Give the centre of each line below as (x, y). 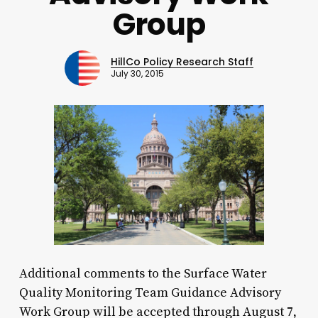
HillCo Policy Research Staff (182, 62)
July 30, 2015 (137, 74)
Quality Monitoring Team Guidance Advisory (150, 292)
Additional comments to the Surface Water (143, 273)
